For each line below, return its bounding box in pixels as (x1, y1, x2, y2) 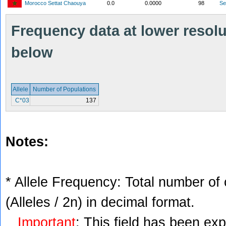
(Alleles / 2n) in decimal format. (6, 195, 195, 210)
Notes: (6, 134, 48, 149)
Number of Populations (31, 86, 97, 93)
